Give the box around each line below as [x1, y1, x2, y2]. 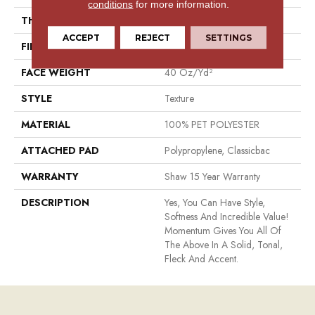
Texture [165, 91, 194, 106]
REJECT [135, 32, 171, 43]
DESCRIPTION [21, 195, 89, 210]
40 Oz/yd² [165, 65, 212, 80]
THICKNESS [21, 13, 78, 28]
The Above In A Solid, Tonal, [165, 238, 283, 252]
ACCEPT [63, 32, 101, 43]
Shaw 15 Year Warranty [165, 169, 260, 184]
